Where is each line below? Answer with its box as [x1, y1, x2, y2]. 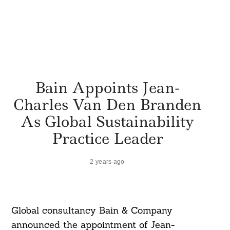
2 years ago [90, 158, 125, 165]
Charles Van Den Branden [13, 94, 201, 114]
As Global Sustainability [21, 111, 194, 131]
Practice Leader [51, 128, 163, 148]
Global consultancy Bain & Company [11, 204, 172, 217]
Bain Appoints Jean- [35, 77, 180, 98]
